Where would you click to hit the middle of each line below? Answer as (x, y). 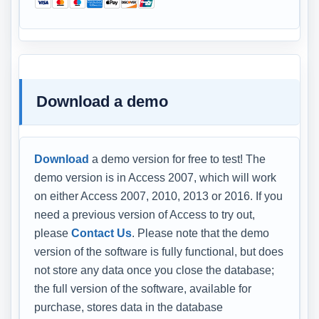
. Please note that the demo (200, 233)
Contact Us (101, 233)
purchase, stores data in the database (129, 307)
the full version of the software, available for (143, 288)
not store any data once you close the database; (154, 270)
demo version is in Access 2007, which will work (155, 177)
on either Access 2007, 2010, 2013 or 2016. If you (158, 196)
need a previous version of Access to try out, (145, 214)
